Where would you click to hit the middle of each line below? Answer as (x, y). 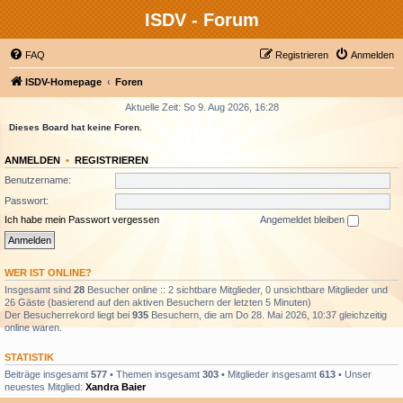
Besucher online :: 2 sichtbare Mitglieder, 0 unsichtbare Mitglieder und (236, 289)
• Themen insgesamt (155, 374)
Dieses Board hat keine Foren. (76, 127)
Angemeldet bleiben (304, 219)
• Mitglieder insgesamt (269, 374)
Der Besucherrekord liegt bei (68, 314)
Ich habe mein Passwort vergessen (82, 219)
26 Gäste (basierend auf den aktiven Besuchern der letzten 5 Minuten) (158, 302)
